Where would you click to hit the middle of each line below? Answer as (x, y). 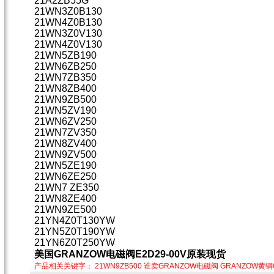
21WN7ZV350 (65, 132)
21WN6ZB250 (65, 66)
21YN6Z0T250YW (75, 243)
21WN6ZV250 (65, 121)
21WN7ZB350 (65, 77)
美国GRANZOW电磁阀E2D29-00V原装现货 (130, 254)
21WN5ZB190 (65, 55)
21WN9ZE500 (65, 209)
